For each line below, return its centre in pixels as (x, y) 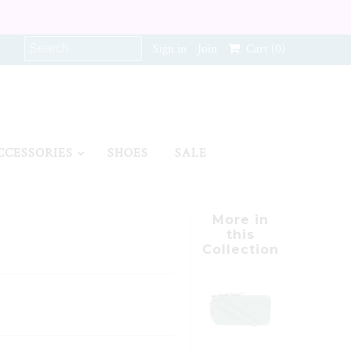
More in (241, 220)
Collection (241, 250)
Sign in (169, 49)
